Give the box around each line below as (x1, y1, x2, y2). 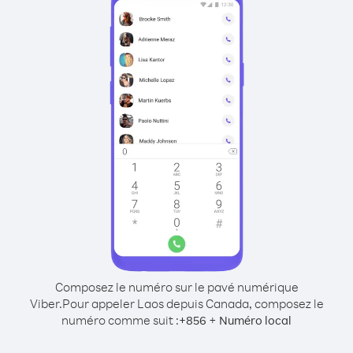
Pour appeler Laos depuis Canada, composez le (61, 295, 324, 311)
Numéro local (219, 313, 292, 328)
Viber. (29, 295, 62, 311)
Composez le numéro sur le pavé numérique (54, 279, 299, 295)
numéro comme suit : (61, 312, 179, 328)
